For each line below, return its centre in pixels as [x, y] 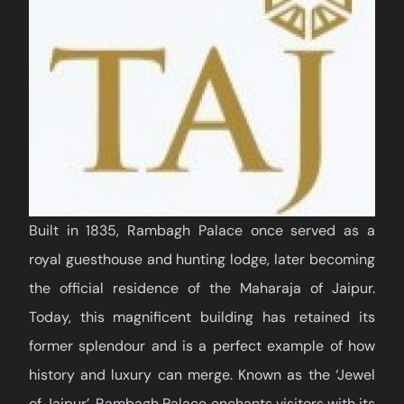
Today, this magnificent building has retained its [202, 317]
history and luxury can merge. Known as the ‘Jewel [202, 375]
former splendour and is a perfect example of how [202, 346]
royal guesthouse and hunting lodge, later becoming [202, 260]
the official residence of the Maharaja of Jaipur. [202, 289]
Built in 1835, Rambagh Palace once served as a [202, 231]
